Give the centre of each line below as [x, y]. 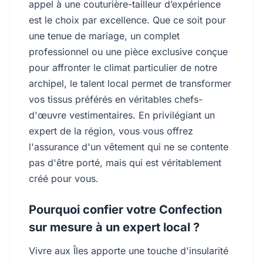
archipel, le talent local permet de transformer [130, 83]
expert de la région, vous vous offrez [111, 131]
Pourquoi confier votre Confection [125, 210]
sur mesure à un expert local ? [114, 227]
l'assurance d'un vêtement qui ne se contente [129, 147]
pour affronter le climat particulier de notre [123, 68]
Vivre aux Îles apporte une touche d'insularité [129, 251]
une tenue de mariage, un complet [104, 36]
